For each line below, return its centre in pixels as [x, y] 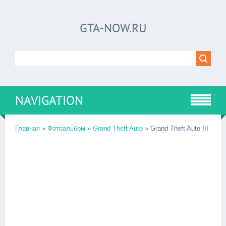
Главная [27, 128]
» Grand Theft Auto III [176, 128]
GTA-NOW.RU [113, 28]
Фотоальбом [66, 128]
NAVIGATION [49, 100]
